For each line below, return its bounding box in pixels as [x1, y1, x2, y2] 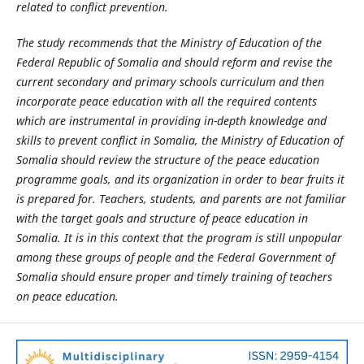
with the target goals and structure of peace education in [15, 210, 308, 227]
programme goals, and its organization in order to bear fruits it [15, 171, 344, 188]
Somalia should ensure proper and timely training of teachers [15, 269, 332, 285]
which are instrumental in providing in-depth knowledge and [15, 113, 327, 129]
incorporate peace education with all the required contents [15, 93, 317, 110]
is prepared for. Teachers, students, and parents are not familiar [15, 191, 346, 207]
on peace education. [15, 288, 119, 305]
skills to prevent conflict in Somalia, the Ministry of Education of [15, 132, 343, 149]
